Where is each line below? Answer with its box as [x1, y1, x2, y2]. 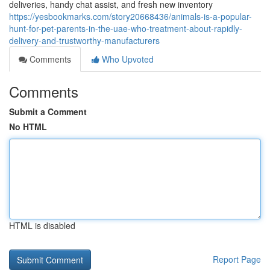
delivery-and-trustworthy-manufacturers [9, 34, 160, 46]
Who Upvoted [99, 53, 154, 65]
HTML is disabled [9, 219, 75, 231]
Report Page [213, 253, 261, 265]
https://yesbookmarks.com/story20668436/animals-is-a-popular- [9, 10, 252, 22]
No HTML [9, 121, 47, 133]
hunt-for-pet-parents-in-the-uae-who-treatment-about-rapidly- [9, 22, 242, 34]
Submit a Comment [9, 105, 87, 118]
